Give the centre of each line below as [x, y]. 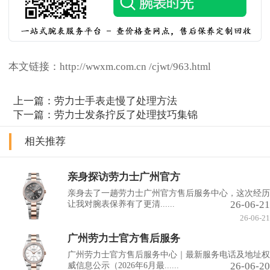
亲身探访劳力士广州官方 [124, 177]
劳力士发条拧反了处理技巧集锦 [126, 115]
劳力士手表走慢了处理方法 [116, 101]
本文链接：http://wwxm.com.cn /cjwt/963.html [110, 66]
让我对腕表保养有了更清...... [121, 204]
